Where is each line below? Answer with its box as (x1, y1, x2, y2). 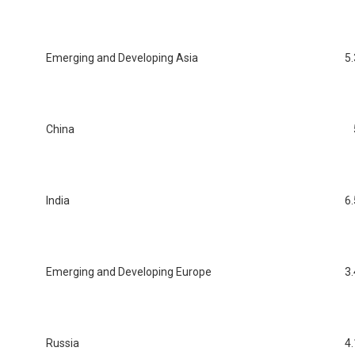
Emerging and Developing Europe (46, 265, 212, 279)
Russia (46, 337, 79, 350)
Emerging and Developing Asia (46, 52, 198, 65)
